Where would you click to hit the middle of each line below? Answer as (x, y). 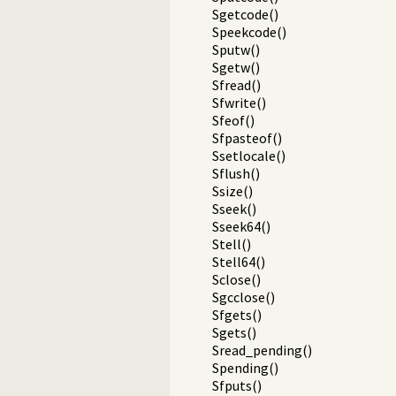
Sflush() (236, 174)
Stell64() (239, 262)
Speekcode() (249, 32)
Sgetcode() (245, 15)
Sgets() (234, 333)
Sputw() (236, 50)
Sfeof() (233, 121)
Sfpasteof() (247, 138)
